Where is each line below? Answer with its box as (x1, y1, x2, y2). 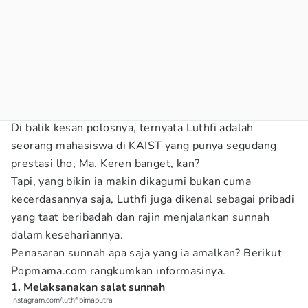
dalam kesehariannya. (11, 228, 123, 243)
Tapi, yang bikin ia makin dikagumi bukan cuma (11, 174, 251, 189)
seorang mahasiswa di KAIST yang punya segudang (11, 138, 277, 153)
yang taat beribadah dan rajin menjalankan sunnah (11, 210, 270, 225)
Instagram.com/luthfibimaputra (11, 295, 113, 305)
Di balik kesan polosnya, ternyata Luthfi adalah (11, 120, 254, 135)
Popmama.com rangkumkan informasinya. (11, 263, 226, 278)
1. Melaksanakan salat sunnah (11, 280, 165, 295)
